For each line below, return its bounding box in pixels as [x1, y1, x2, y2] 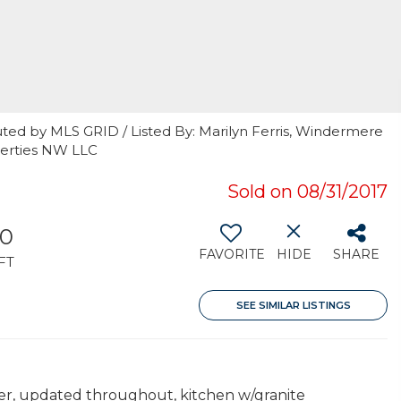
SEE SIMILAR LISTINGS [235, 299, 351, 311]
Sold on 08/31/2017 [227, 181, 388, 202]
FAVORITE [199, 246, 265, 262]
